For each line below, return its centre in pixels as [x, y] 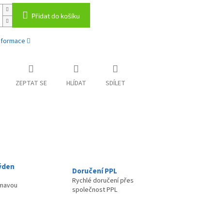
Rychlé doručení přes [103, 181]
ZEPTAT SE [31, 84]
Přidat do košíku [55, 16]
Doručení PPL [95, 171]
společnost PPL [95, 190]
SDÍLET [115, 84]
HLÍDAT [76, 84]
